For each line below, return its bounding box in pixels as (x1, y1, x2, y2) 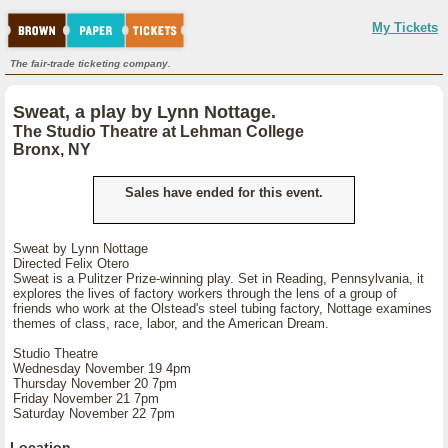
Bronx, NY (13, 141, 91, 158)
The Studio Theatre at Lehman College (13, 123, 304, 140)
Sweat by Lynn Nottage (13, 241, 148, 256)
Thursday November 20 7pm (13, 376, 177, 391)
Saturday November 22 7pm (13, 406, 175, 421)
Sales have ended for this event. (125, 185, 323, 200)
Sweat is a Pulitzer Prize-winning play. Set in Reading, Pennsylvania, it (13, 271, 424, 286)
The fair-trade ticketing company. (10, 58, 171, 69)
